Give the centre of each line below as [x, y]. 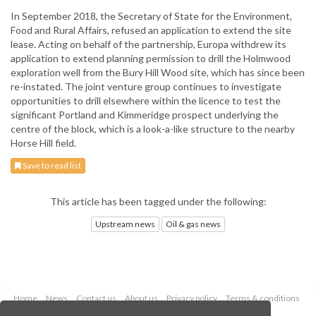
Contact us [96, 298]
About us [141, 298]
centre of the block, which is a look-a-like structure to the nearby [153, 129]
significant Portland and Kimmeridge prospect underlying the [145, 115]
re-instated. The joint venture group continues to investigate [146, 87]
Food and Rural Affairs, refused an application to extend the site [151, 30]
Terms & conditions [262, 298]
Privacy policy [192, 298]
